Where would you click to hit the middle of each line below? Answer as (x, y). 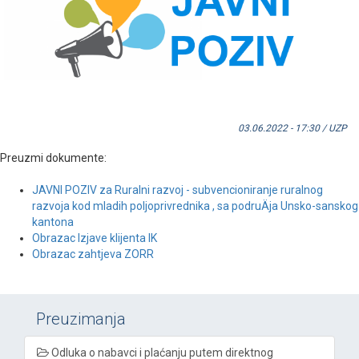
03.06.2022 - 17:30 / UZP (292, 129)
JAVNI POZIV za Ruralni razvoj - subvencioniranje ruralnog (177, 190)
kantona (53, 222)
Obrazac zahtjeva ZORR (93, 254)
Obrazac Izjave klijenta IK (95, 238)
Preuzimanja (81, 319)
